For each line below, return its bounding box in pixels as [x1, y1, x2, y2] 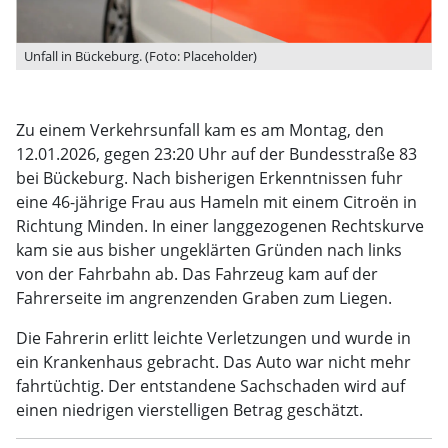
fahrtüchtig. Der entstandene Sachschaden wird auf [16, 375, 405, 397]
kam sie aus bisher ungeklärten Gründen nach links [16, 239, 402, 261]
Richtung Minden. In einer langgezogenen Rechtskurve [16, 215, 424, 237]
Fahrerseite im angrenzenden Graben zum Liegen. [16, 287, 392, 309]
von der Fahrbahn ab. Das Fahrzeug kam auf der [16, 263, 378, 285]
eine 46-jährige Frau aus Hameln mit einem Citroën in [16, 191, 417, 213]
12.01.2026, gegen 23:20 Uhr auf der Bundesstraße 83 [16, 143, 417, 165]
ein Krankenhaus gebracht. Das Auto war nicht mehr [16, 351, 411, 373]
